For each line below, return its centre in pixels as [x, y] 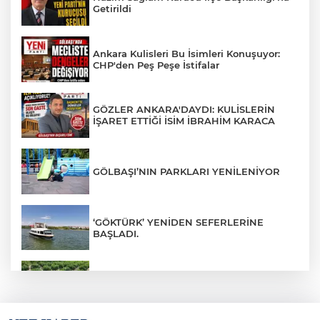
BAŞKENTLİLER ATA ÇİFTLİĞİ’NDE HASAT [193, 278]
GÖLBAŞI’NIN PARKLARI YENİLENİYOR [186, 171]
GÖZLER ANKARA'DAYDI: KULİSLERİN [184, 110]
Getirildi [112, 9]
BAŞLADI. [116, 233]
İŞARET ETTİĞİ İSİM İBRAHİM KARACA [184, 121]
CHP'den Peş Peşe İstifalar [156, 65]
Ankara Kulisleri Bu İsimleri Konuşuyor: [186, 53]
